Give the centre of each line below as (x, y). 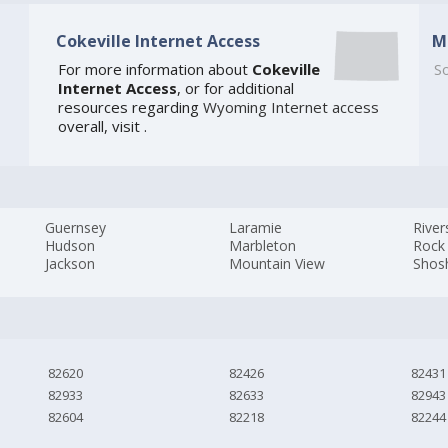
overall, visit (100, 126)
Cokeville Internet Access (157, 40)
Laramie (256, 228)
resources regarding (130, 107)
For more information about (154, 69)
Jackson (70, 264)
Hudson (70, 246)
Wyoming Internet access (290, 107)
